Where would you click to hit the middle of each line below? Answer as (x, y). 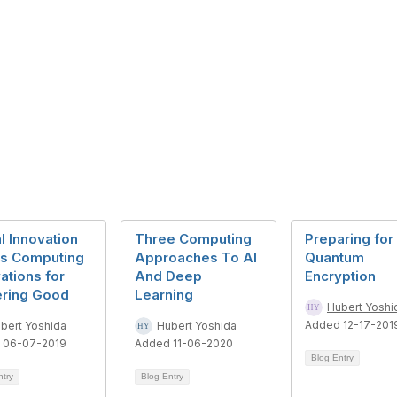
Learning (164, 295)
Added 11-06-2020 (184, 343)
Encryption (340, 276)
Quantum (335, 257)
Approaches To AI (196, 257)
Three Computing (193, 239)
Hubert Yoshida (197, 326)
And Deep (168, 276)
